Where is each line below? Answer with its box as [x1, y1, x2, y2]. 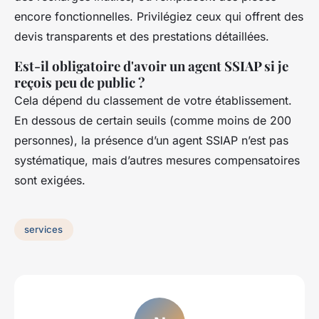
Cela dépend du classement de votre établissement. [14, 93, 292, 108]
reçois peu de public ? [14, 73, 145, 91]
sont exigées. [14, 172, 85, 187]
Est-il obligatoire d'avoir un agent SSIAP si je [14, 56, 288, 75]
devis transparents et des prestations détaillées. [14, 28, 269, 43]
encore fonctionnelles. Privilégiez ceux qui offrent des [14, 9, 303, 23]
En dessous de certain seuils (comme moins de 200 [14, 113, 291, 127]
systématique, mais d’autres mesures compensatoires [14, 152, 300, 167]
